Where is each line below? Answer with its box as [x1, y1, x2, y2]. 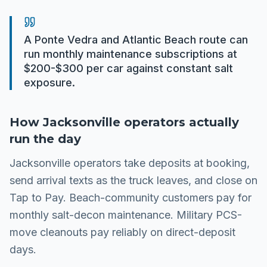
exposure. [24, 76, 75, 89]
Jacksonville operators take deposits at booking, [10, 157, 250, 169]
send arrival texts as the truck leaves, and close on [10, 174, 257, 187]
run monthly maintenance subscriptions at [24, 48, 237, 60]
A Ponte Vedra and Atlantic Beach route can [24, 33, 248, 46]
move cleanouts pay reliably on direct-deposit [10, 226, 235, 238]
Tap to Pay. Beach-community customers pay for [10, 191, 252, 204]
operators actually [120, 115, 239, 129]
